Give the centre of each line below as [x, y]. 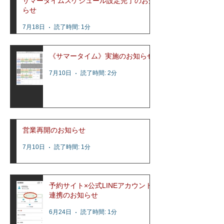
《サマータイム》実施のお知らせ [101, 56]
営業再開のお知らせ [54, 130]
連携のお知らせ [73, 195]
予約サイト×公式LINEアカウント [101, 185]
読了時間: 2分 [99, 73]
